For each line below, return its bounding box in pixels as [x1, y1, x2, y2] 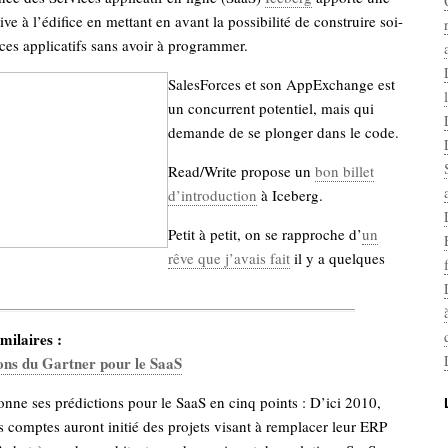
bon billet [315, 161, 374, 181]
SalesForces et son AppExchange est [168, 74, 395, 94]
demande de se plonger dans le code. [168, 122, 399, 142]
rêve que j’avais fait [168, 248, 290, 268]
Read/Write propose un [168, 161, 315, 181]
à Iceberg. [257, 185, 323, 205]
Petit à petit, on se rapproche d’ [168, 224, 362, 244]
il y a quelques [290, 248, 385, 268]
